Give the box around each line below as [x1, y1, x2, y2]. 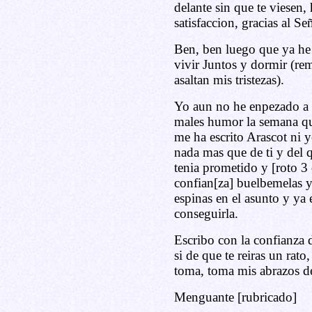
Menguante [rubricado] [173, 290, 297, 304]
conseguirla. [173, 206, 238, 221]
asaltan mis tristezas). [173, 72, 284, 87]
